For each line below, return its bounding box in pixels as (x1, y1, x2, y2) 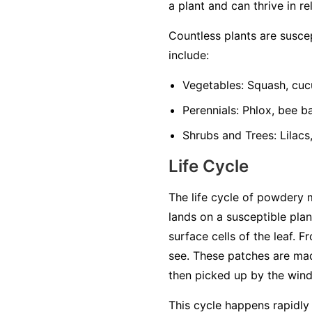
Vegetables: (182, 78, 244, 93)
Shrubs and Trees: (182, 128, 276, 143)
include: (169, 48, 209, 63)
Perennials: (182, 103, 239, 118)
